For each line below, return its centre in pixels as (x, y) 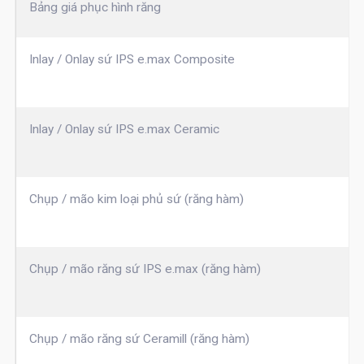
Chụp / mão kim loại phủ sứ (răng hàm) (136, 199)
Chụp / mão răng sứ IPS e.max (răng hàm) (145, 269)
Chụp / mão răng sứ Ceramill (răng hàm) (139, 339)
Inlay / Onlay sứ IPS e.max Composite (132, 60)
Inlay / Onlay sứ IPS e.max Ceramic (124, 130)
